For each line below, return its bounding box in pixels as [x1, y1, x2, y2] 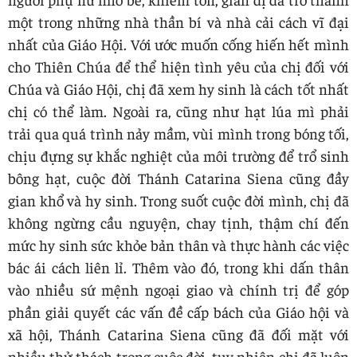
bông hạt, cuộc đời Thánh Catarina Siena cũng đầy [8, 167, 349, 187]
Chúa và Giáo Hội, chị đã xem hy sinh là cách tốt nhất [8, 78, 349, 98]
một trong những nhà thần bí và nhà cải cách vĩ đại [8, 11, 349, 31]
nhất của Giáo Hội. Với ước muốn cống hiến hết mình [8, 33, 349, 53]
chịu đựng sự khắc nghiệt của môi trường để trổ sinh [8, 145, 349, 165]
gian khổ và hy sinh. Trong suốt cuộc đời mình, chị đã [8, 190, 349, 210]
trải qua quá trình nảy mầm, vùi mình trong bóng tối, [8, 123, 349, 143]
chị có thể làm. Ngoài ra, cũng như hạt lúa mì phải [8, 100, 349, 120]
